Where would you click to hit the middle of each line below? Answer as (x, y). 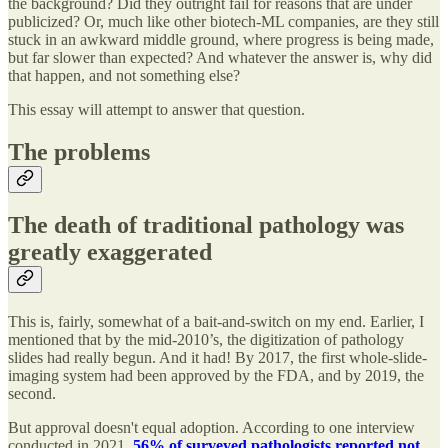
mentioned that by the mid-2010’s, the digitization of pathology (206, 340)
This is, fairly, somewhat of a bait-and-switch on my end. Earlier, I (216, 322)
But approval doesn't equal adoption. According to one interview (211, 428)
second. (32, 394)
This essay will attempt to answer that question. (156, 109)
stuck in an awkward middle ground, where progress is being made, (221, 39)
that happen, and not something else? (124, 75)
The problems (79, 151)
